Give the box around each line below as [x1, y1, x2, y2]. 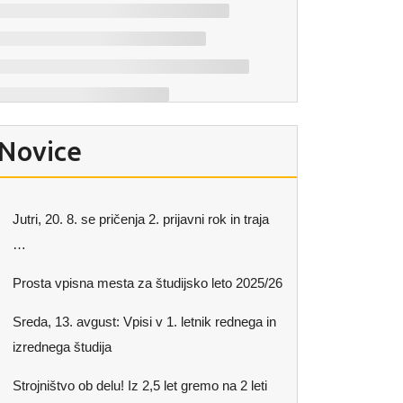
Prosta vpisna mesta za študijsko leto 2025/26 [13, 275, 282, 291]
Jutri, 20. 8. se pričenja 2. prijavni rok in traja [13, 211, 269, 227]
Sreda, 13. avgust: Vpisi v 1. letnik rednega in [13, 314, 276, 329]
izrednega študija [13, 339, 112, 354]
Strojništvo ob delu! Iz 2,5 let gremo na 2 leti [13, 378, 267, 393]
